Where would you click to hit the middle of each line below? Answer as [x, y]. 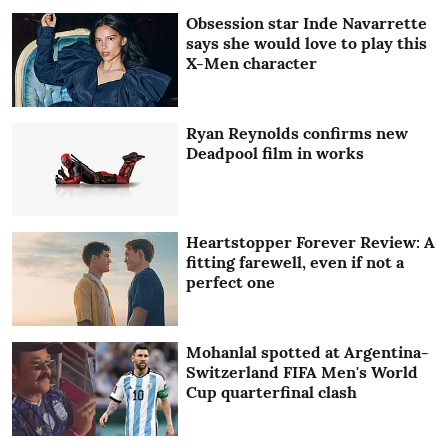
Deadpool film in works [275, 152]
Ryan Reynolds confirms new [297, 132]
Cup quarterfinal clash [272, 391]
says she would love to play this [307, 43]
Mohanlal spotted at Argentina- [308, 351]
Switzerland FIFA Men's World [302, 371]
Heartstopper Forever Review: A [311, 242]
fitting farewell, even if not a [295, 262]
